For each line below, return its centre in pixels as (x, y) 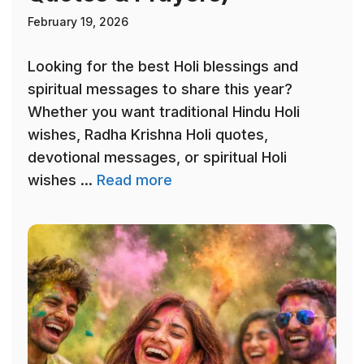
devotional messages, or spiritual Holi (157, 158)
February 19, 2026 (78, 22)
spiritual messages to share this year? (160, 89)
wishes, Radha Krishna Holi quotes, (148, 135)
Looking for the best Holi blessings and (163, 67)
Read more (134, 180)
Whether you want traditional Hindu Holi (164, 112)
